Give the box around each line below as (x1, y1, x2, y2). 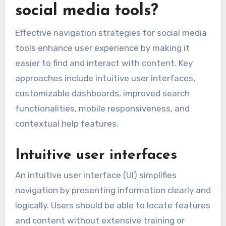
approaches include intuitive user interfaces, (15, 73, 195, 83)
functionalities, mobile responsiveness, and (15, 103, 190, 114)
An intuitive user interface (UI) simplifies (15, 170, 177, 181)
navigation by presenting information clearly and (15, 185, 211, 196)
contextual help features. (15, 118, 119, 129)
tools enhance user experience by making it (15, 42, 190, 53)
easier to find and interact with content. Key (15, 58, 193, 68)
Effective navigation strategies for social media (15, 27, 207, 38)
